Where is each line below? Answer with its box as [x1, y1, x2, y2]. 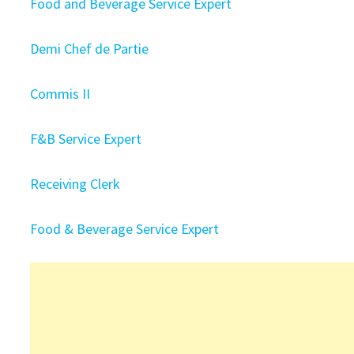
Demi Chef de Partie [30, 40, 149, 58]
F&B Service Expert [30, 130, 142, 148]
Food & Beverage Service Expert [30, 220, 220, 238]
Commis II [30, 85, 91, 103]
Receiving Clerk [30, 175, 121, 193]
